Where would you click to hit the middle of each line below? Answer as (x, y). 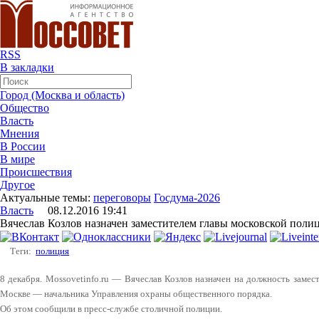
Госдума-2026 (187, 198)
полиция (53, 251)
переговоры (122, 198)
